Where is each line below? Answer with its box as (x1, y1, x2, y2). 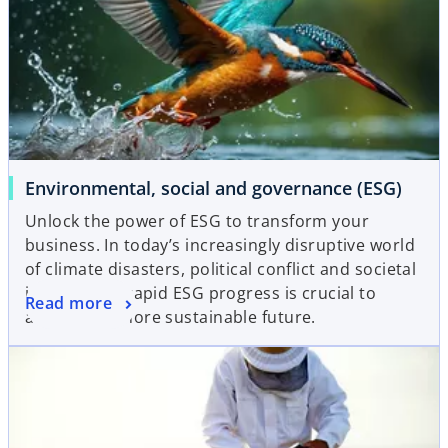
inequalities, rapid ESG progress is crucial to (25, 281, 377, 304)
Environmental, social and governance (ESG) (25, 175, 402, 200)
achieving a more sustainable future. (25, 305, 316, 328)
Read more (25, 292, 112, 315)
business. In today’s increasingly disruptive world (25, 233, 416, 256)
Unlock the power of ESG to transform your (25, 209, 370, 232)
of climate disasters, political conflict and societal (25, 257, 417, 280)
